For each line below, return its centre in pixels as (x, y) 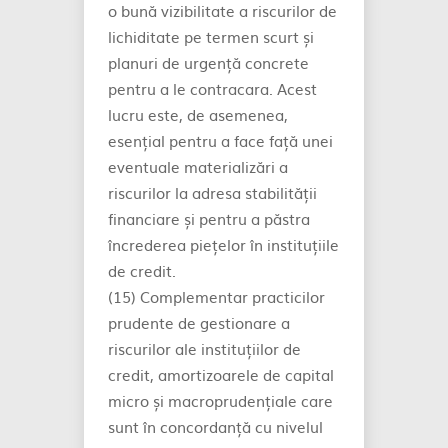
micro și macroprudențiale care (220, 400)
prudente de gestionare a (199, 322)
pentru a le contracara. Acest (212, 88)
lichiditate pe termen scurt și (211, 36)
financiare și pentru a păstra (209, 218)
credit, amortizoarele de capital (221, 374)
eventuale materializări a (198, 166)
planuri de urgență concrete (208, 62)
